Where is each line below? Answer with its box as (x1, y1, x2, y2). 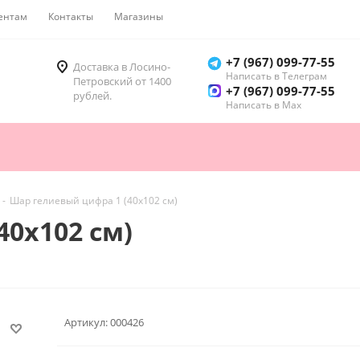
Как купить (184, 10, 235, 23)
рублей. (73, 88, 112, 104)
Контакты (48, 10, 93, 23)
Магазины (114, 10, 163, 23)
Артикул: (64, 314, 108, 329)
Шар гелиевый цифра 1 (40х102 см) (10, 194, 178, 208)
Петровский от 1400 (73, 74, 171, 89)
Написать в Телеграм (226, 69, 327, 84)
